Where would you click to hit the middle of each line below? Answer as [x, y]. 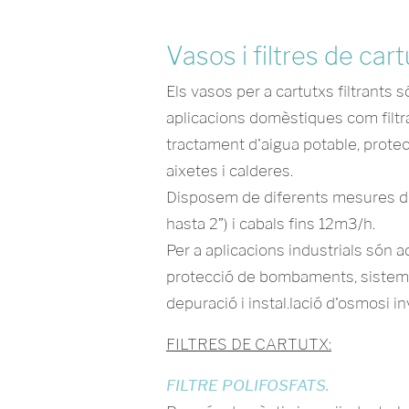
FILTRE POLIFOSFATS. [248, 385]
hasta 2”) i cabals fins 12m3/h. [271, 224]
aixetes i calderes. [230, 171]
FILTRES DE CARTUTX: [249, 344]
